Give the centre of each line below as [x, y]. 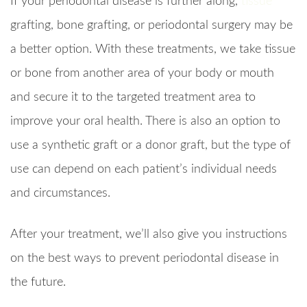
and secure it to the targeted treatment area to [133, 98]
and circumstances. [60, 194]
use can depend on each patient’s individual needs [144, 170]
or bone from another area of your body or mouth [142, 74]
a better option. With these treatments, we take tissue [153, 50]
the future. [38, 283]
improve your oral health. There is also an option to [145, 122]
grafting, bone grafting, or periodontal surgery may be [151, 26]
